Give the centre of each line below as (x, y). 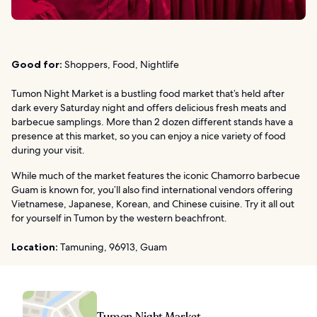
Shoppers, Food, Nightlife (121, 64)
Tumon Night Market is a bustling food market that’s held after (148, 93)
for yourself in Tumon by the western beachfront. (119, 218)
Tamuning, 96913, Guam (113, 247)
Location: (35, 247)
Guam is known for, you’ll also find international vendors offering (152, 189)
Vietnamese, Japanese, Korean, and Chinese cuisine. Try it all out (153, 203)
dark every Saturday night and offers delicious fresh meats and (149, 107)
